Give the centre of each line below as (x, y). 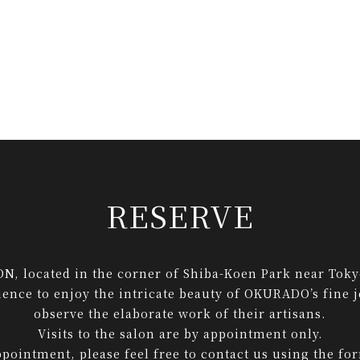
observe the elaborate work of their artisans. (180, 313)
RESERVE (180, 215)
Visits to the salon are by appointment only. (180, 333)
